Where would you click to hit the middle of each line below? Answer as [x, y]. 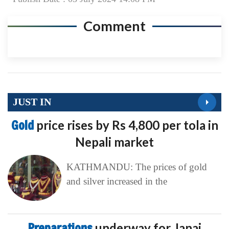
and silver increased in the [117, 181]
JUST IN [32, 102]
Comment [114, 26]
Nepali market [114, 142]
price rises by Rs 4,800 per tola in [127, 125]
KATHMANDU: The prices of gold [136, 167]
